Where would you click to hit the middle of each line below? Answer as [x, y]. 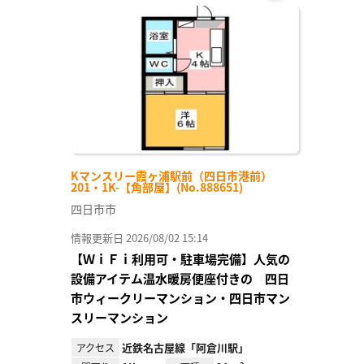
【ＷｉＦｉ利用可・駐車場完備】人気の [180, 259]
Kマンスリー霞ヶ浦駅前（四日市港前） [171, 176]
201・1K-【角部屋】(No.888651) [157, 187]
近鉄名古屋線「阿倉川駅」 [185, 348]
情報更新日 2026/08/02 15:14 [139, 238]
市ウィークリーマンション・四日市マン [180, 298]
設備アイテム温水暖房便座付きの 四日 [180, 279]
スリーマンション [119, 318]
